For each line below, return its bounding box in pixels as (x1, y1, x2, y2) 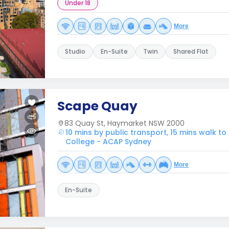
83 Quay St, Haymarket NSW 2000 (64, 118, 185, 128)
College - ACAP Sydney (65, 136, 151, 147)
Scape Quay (57, 97, 138, 115)
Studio (65, 47, 85, 56)
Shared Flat (173, 47, 209, 56)
